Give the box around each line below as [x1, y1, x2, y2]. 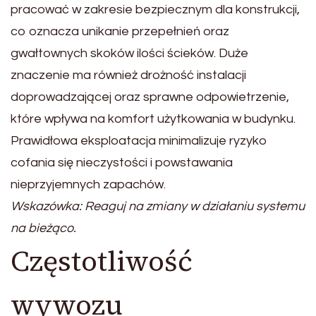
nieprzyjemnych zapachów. [11, 178, 166, 192]
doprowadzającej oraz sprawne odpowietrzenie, [11, 90, 289, 104]
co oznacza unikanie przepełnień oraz [11, 25, 229, 39]
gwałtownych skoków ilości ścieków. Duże [11, 47, 248, 61]
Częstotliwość [11, 242, 193, 281]
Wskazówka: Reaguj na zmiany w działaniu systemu [11, 200, 305, 214]
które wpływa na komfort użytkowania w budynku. [11, 112, 296, 126]
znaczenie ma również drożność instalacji [11, 68, 246, 83]
